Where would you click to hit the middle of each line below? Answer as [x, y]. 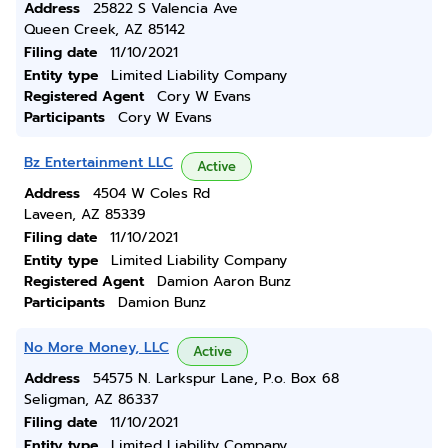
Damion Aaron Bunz [224, 281]
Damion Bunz [162, 302]
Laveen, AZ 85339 [85, 214]
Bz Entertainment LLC [98, 162]
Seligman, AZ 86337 [91, 399]
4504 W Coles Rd [151, 193]
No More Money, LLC [96, 347]
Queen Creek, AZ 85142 [104, 29]
